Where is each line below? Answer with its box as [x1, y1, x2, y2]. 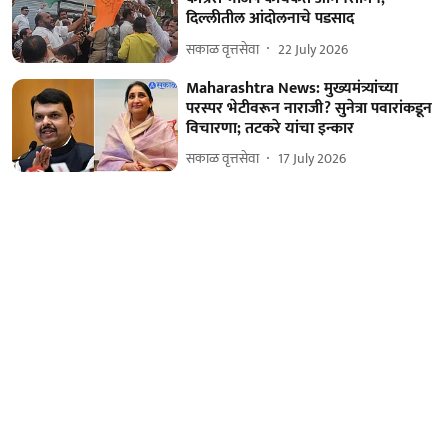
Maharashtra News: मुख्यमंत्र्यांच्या [186, 74, 399, 102]
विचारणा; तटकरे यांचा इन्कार [186, 114, 355, 142]
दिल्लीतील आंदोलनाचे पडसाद [186, 5, 355, 33]
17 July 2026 [278, 147, 347, 171]
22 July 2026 [278, 37, 349, 61]
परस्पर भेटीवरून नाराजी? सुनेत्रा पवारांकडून [186, 94, 433, 122]
